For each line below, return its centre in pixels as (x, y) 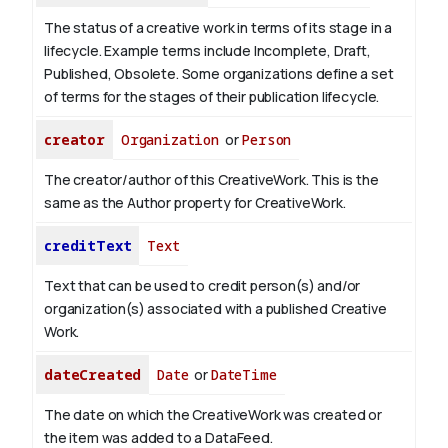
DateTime (243, 375)
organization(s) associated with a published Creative (215, 309)
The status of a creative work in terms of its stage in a (218, 28)
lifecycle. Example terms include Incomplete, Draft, (207, 51)
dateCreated (93, 375)
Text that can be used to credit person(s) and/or (202, 286)
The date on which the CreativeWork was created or (213, 415)
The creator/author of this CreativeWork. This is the (211, 180)
